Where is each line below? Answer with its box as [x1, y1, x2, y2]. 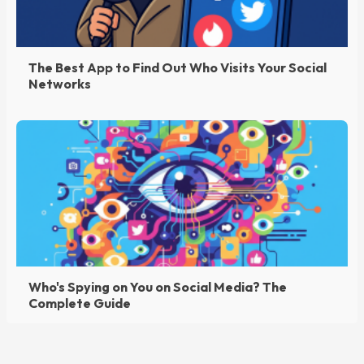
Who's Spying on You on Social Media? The [28, 279, 287, 295]
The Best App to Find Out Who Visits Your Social [28, 59, 327, 76]
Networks [28, 76, 91, 92]
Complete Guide [28, 295, 131, 311]
